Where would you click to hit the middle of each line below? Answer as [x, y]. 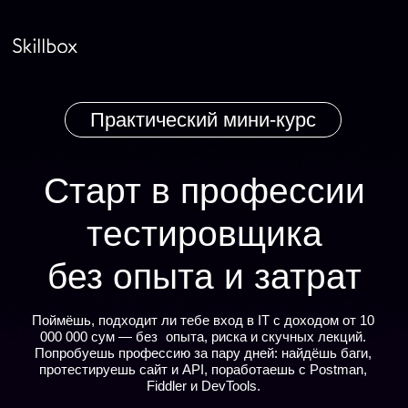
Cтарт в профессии [146, 137]
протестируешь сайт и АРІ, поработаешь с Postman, [145, 264]
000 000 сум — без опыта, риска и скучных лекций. [145, 240]
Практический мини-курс [145, 85]
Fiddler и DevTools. [145, 275]
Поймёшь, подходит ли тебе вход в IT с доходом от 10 [145, 229]
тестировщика [146, 167]
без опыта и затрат [146, 198]
